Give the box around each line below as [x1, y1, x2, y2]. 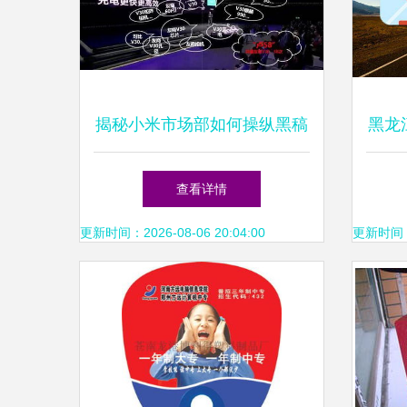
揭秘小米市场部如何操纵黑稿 [95, 115, 308, 134]
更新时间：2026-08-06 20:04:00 [80, 225, 265, 240]
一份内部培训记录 [136, 170, 267, 188]
